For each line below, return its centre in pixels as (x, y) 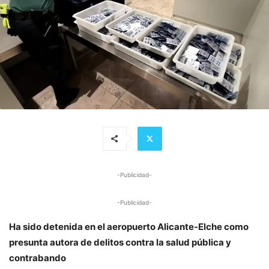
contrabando (38, 258)
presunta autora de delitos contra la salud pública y (120, 242)
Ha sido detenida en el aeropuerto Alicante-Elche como (129, 226)
